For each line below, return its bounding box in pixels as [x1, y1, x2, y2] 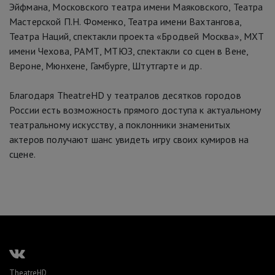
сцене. [9, 148, 36, 160]
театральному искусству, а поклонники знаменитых [9, 118, 231, 131]
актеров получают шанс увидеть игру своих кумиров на [9, 133, 249, 145]
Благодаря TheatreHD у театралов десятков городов [9, 89, 241, 101]
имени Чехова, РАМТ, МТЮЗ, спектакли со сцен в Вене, [9, 45, 249, 57]
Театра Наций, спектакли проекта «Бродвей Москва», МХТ [9, 30, 265, 42]
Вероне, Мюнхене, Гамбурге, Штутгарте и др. [9, 60, 202, 72]
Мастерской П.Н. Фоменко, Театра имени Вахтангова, [9, 15, 241, 28]
